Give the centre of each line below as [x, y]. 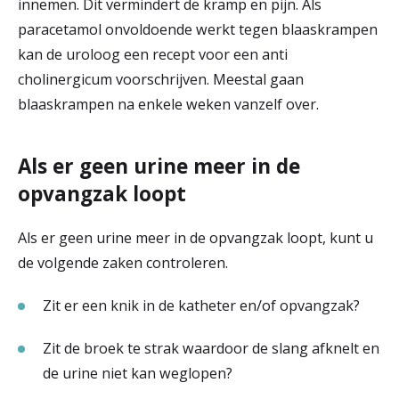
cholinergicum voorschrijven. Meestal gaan [161, 79]
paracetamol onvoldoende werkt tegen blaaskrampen [198, 29]
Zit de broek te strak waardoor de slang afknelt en [211, 348]
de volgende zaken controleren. [123, 262]
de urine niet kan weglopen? [139, 373]
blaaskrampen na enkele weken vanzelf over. [168, 104]
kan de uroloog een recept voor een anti [153, 54]
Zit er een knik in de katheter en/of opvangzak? [203, 305]
